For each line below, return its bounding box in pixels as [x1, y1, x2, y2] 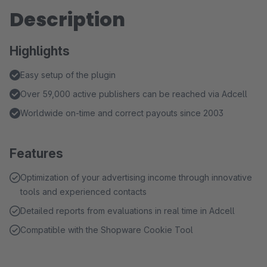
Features [10, 146, 63, 161]
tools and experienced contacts [20, 187, 147, 197]
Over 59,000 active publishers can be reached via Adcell [20, 89, 247, 99]
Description [10, 6, 125, 33]
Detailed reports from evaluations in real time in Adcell [20, 206, 235, 216]
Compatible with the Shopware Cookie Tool [20, 225, 193, 235]
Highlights [10, 44, 70, 58]
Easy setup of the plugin [20, 70, 116, 80]
